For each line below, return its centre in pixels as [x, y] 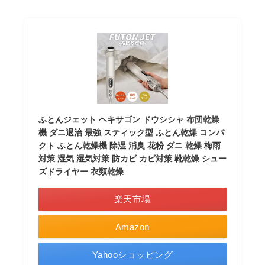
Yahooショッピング [132, 255]
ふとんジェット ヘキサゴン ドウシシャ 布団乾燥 [129, 119]
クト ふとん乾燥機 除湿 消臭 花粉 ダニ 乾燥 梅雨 [129, 146]
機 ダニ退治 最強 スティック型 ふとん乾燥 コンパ [131, 132]
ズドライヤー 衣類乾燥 [81, 172]
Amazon [132, 227]
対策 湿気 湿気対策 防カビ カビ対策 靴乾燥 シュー [132, 159]
